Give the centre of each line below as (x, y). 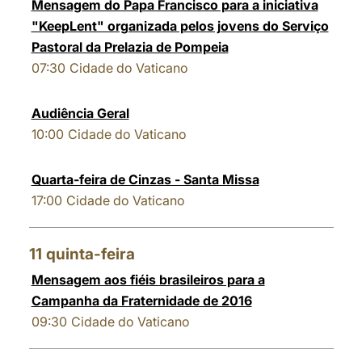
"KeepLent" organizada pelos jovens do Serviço (180, 26)
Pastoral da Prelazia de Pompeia (130, 47)
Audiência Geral (80, 113)
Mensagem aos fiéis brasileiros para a (148, 280)
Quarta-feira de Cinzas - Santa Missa (145, 179)
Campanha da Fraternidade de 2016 (141, 301)
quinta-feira (90, 254)
